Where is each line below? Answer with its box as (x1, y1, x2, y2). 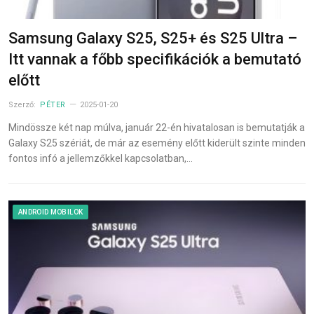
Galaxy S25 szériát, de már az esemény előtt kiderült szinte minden (8, 137, 306, 149)
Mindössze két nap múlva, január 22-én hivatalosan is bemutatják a (8, 122, 305, 134)
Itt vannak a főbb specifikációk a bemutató (8, 50, 301, 69)
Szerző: (8, 100, 38, 110)
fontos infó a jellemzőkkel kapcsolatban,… (8, 153, 193, 165)
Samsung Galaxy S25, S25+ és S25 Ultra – (8, 29, 297, 48)
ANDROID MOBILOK (18, 208, 83, 217)
